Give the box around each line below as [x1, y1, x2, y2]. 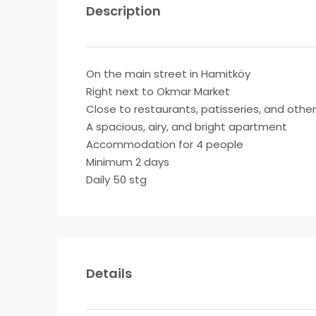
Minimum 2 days [86, 154, 169, 169]
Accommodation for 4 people [86, 137, 243, 152]
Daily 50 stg [86, 172, 147, 187]
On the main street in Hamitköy [86, 66, 250, 81]
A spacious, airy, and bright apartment [86, 119, 287, 134]
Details [86, 265, 132, 282]
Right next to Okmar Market [86, 84, 230, 99]
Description [86, 2, 161, 20]
